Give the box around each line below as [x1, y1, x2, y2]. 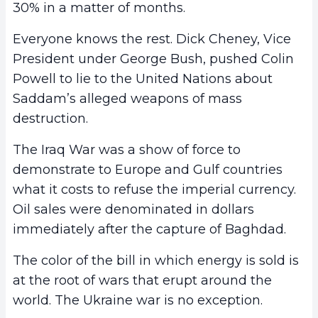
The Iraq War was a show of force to [13, 142, 241, 158]
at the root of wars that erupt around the [13, 273, 272, 289]
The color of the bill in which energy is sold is [13, 253, 299, 269]
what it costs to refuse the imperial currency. [13, 182, 296, 198]
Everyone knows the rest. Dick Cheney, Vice [13, 31, 291, 48]
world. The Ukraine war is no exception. [13, 292, 263, 309]
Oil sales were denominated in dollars [13, 202, 254, 218]
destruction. [13, 111, 88, 127]
